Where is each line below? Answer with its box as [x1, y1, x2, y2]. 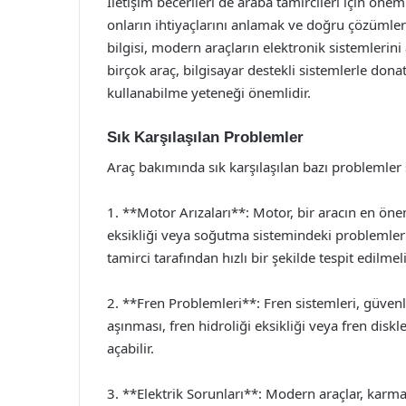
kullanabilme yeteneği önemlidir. [107, 83, 311, 101]
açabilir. [107, 338, 154, 357]
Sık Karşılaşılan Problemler [107, 129, 304, 146]
